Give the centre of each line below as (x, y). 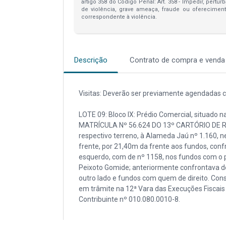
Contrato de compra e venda (177, 60)
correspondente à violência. (119, 17)
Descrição (91, 60)
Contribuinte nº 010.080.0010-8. (129, 199)
